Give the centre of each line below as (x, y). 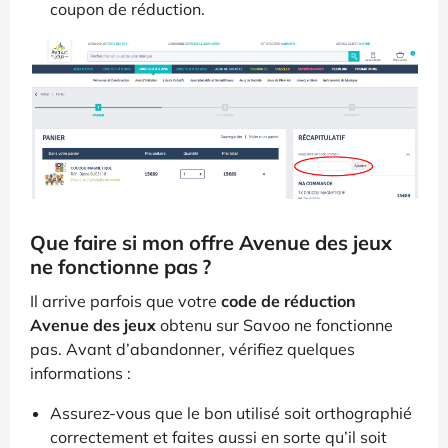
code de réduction (288, 300)
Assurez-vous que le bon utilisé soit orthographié (231, 412)
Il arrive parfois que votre (125, 300)
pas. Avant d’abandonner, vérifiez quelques (192, 348)
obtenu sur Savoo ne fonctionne (274, 324)
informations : (80, 372)
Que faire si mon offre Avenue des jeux (211, 242)
